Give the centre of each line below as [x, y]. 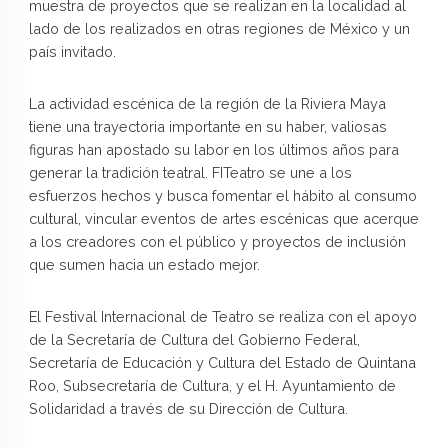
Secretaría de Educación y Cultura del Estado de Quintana [222, 362]
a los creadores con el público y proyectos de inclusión [217, 241]
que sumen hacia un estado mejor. [144, 264]
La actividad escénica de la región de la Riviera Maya [207, 103]
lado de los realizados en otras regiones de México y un [219, 28]
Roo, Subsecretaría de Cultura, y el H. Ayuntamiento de [212, 385]
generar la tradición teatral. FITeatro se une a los [190, 172]
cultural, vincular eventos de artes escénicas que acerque [223, 218]
